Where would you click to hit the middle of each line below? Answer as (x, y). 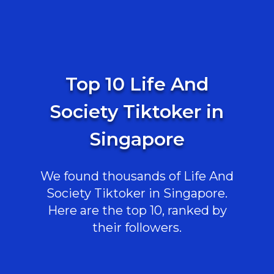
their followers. (137, 228)
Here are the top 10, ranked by (137, 210)
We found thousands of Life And (137, 176)
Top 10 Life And (137, 84)
